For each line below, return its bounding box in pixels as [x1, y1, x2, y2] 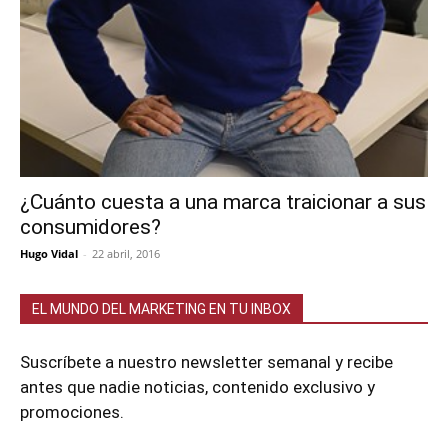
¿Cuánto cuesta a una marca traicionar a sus [20, 190, 426, 214]
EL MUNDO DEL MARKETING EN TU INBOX [32, 301, 291, 317]
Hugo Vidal [20, 246, 78, 261]
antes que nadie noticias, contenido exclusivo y [20, 377, 375, 397]
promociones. [20, 402, 124, 422]
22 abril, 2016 [92, 246, 160, 261]
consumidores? [20, 215, 161, 239]
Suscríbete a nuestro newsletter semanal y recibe [20, 352, 393, 372]
